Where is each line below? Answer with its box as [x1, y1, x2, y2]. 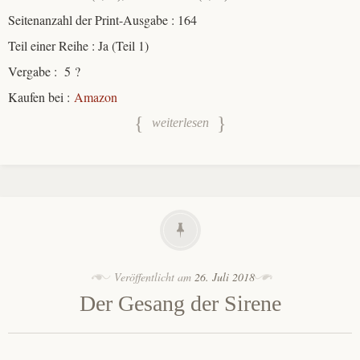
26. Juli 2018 [194, 269, 255, 285]
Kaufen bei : [8, 88, 74, 105]
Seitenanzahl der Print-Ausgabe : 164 [8, 10, 197, 28]
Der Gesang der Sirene [79, 291, 281, 317]
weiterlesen [151, 116, 209, 130]
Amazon [74, 88, 117, 105]
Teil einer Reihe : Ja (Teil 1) [8, 36, 149, 54]
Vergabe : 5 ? [8, 62, 80, 80]
